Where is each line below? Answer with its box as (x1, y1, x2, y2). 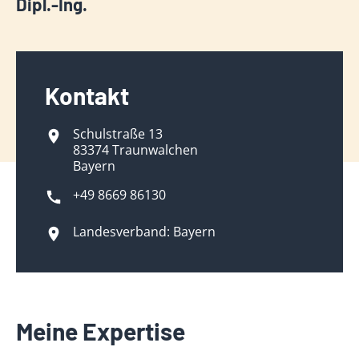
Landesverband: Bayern (73, 223, 216, 240)
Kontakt (45, 81, 130, 110)
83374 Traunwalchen (73, 141, 199, 159)
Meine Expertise (16, 317, 185, 345)
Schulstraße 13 (73, 125, 163, 143)
